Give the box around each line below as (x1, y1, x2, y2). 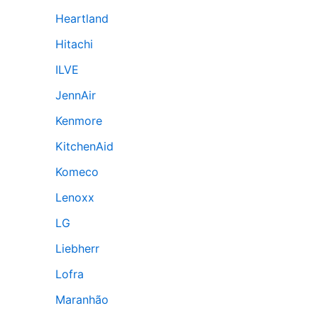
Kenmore (55, 114, 102, 128)
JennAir (55, 88, 96, 102)
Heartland (55, 11, 109, 26)
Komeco (55, 165, 99, 179)
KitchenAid (55, 139, 114, 153)
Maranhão (55, 292, 109, 307)
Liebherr (55, 241, 99, 256)
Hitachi (55, 37, 93, 51)
